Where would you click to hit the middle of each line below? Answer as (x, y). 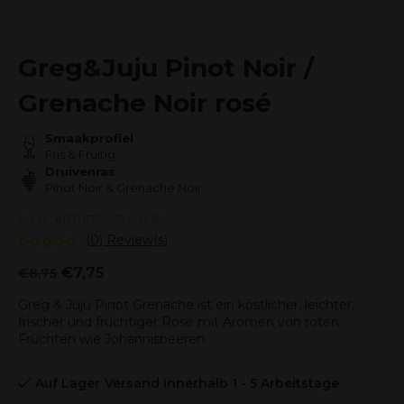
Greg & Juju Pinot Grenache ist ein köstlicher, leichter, (186, 305)
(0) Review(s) (127, 240)
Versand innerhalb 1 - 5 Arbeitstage (222, 383)
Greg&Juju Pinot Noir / (166, 68)
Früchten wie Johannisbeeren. (113, 339)
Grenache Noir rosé (145, 103)
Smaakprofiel (89, 138)
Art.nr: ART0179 (60, 219)
